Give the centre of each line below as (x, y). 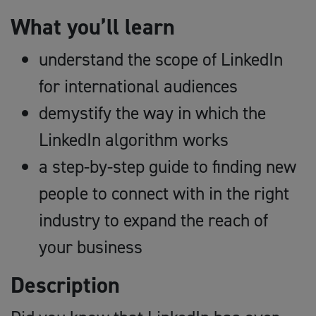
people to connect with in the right (164, 193)
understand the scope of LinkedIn (161, 59)
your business (91, 247)
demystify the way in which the (152, 113)
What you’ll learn (93, 27)
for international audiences (138, 86)
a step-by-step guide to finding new (168, 166)
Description (65, 285)
